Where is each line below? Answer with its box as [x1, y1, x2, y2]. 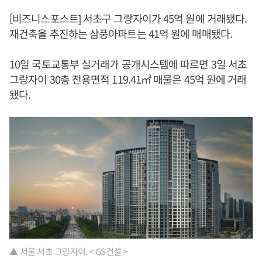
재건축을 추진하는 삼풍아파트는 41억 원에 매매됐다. [9, 26, 232, 41]
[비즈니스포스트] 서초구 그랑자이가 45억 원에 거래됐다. [9, 11, 247, 26]
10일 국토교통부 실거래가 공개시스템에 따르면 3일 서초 [9, 56, 247, 71]
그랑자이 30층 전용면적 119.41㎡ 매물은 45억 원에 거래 [9, 71, 247, 87]
